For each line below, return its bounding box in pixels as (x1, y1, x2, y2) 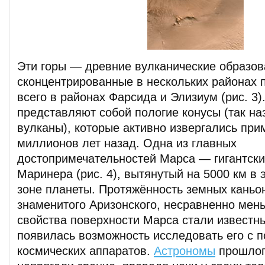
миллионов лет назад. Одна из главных (17, 137, 237, 150)
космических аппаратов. (17, 244, 154, 257)
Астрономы (154, 244, 215, 257)
